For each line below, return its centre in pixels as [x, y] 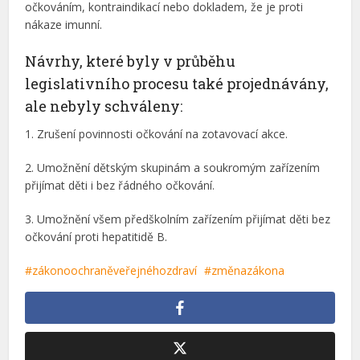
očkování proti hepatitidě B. [96, 237]
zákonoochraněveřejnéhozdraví [115, 270]
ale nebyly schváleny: [104, 106]
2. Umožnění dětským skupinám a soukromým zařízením [173, 168]
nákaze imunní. [64, 25]
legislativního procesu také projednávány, [177, 84]
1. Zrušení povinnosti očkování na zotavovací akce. [157, 134]
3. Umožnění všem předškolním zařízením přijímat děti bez [178, 219]
